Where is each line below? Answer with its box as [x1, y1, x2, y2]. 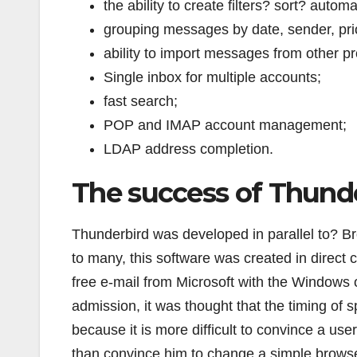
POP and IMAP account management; [104, 116, 347, 133]
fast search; [104, 92, 178, 109]
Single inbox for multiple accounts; [104, 69, 321, 85]
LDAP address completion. [104, 140, 273, 157]
